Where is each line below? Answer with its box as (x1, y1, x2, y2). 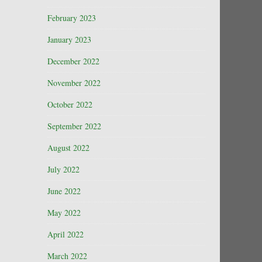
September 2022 (47, 120, 101, 132)
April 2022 (47, 229, 84, 240)
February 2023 (47, 12, 96, 23)
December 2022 (47, 56, 99, 67)
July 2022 (47, 164, 80, 175)
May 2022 (47, 207, 81, 218)
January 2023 (47, 34, 91, 45)
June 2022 (47, 185, 81, 196)
